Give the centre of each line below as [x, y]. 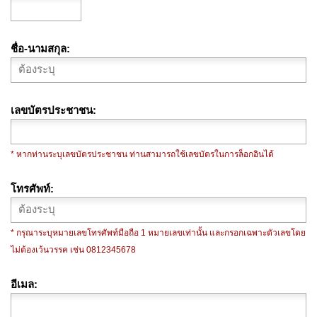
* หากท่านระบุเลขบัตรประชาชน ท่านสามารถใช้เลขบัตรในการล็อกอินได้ [142, 154]
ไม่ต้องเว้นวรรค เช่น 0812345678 [73, 249]
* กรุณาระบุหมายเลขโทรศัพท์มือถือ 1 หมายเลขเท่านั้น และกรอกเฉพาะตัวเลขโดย [158, 232]
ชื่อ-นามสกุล [39, 48]
